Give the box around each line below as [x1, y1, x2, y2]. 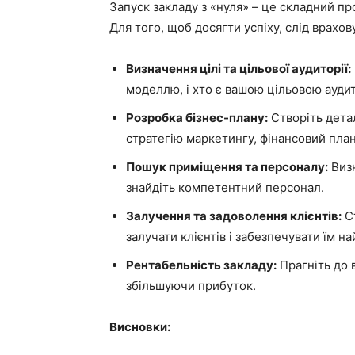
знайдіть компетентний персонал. [126, 180, 324, 195]
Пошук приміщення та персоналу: [126, 159, 328, 174]
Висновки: [109, 319, 170, 334]
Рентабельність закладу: [126, 258, 277, 273]
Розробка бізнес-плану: [126, 110, 268, 125]
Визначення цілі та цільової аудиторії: [126, 61, 351, 76]
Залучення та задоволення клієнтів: [126, 208, 342, 223]
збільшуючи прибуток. [126, 278, 256, 293]
